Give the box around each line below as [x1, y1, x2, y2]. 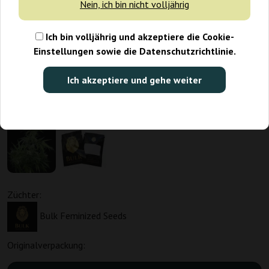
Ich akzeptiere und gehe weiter [67, 74, 202, 86]
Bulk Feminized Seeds [40, 210, 127, 222]
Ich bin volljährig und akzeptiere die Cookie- [43, 31, 234, 43]
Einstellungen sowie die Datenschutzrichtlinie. [33, 45, 236, 58]
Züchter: [7, 189, 41, 201]
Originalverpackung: [7, 239, 85, 252]
